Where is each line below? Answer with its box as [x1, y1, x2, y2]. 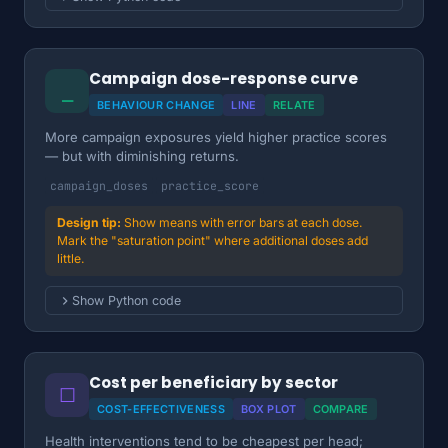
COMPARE [312, 402, 369, 416]
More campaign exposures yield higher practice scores [45, 129, 387, 145]
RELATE [272, 98, 316, 112]
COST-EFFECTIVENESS [97, 402, 225, 416]
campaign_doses [50, 178, 148, 193]
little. [57, 251, 85, 266]
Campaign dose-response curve [89, 68, 358, 89]
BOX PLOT [240, 402, 297, 416]
